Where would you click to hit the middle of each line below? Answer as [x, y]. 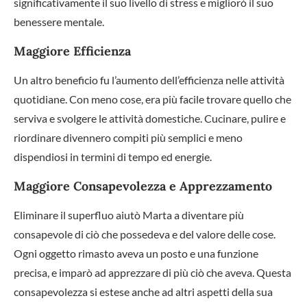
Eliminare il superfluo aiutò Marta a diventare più [129, 214]
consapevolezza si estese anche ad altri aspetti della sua [143, 291]
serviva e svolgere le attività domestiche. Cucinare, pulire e [150, 118]
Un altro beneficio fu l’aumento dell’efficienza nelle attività [149, 79]
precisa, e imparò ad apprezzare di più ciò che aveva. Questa [152, 272]
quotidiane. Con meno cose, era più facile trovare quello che [152, 99]
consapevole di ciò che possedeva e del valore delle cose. [145, 234]
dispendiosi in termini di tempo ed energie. [113, 156]
